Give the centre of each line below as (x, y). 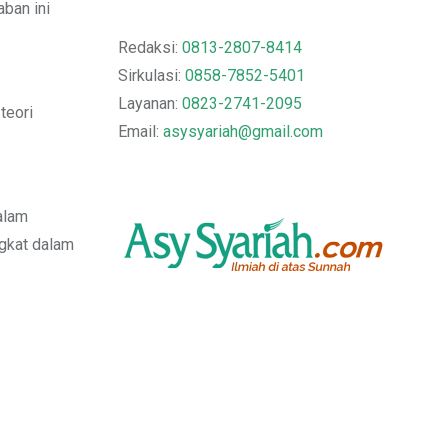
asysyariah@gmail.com (243, 132)
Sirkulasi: (151, 76)
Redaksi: (150, 48)
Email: (140, 132)
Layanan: (150, 104)
